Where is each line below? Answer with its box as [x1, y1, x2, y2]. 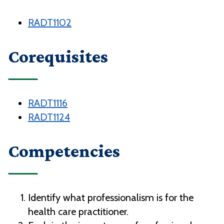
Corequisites [8, 46, 108, 67]
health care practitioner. [28, 205, 128, 218]
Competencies [8, 141, 120, 161]
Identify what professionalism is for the [28, 191, 193, 204]
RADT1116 [28, 97, 67, 109]
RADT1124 [28, 111, 70, 123]
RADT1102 [28, 16, 71, 29]
